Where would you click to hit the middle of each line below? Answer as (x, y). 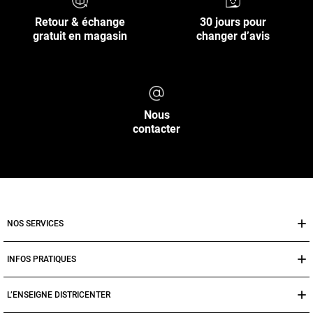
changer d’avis (233, 36)
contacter (156, 129)
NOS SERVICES (35, 223)
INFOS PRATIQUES (42, 259)
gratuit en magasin (80, 36)
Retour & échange (80, 22)
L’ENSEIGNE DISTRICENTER (59, 294)
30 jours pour (233, 22)
